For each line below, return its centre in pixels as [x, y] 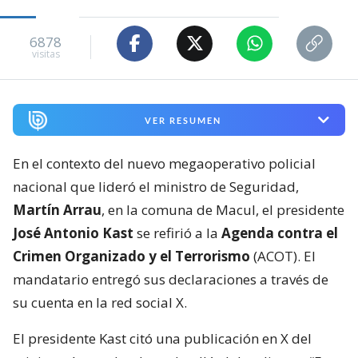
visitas [46, 54]
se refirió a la [177, 233]
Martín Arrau [57, 210]
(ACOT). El [284, 257]
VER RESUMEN [183, 120]
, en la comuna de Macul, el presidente [223, 210]
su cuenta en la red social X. [100, 303]
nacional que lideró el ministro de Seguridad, [156, 187]
